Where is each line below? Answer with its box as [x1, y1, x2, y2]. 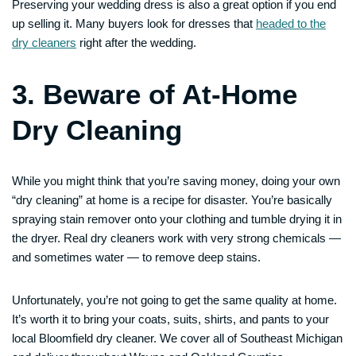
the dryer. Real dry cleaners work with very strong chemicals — [12, 231, 341, 245]
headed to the [256, 17, 326, 30]
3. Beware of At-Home [12, 79, 297, 110]
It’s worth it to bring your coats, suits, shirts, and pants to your [12, 312, 329, 326]
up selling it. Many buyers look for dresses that [12, 17, 256, 30]
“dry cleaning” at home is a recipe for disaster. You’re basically [12, 193, 332, 207]
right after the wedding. [76, 36, 196, 49]
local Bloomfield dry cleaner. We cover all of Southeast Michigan [12, 331, 342, 345]
